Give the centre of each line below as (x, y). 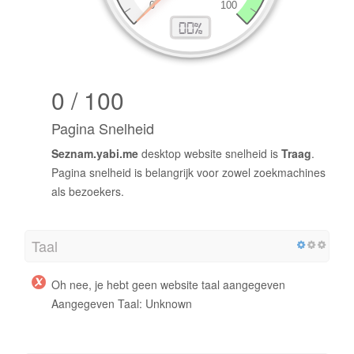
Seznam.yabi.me (95, 153)
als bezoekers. (88, 191)
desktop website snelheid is (210, 153)
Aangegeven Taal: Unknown (122, 303)
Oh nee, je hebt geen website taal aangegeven (168, 284)
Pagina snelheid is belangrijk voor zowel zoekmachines (188, 172)
